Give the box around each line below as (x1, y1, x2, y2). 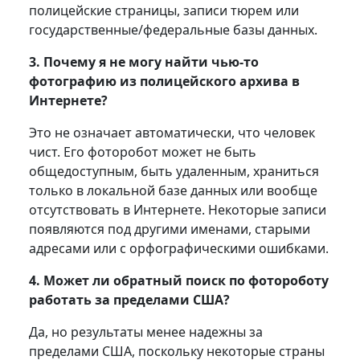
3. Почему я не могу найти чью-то (28, 52, 259, 71)
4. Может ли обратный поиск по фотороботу (28, 271, 329, 289)
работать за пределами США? (28, 290, 233, 309)
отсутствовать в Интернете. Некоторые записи (28, 200, 326, 219)
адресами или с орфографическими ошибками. (28, 239, 329, 257)
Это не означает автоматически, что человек (28, 123, 315, 141)
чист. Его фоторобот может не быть (28, 142, 256, 161)
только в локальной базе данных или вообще (28, 181, 317, 199)
